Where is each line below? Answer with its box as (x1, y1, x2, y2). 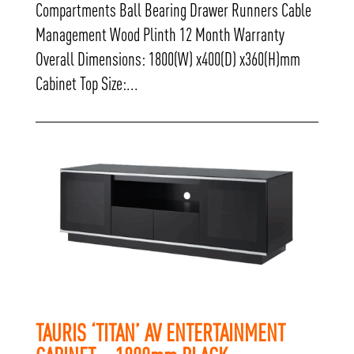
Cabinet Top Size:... (35, 73, 138, 94)
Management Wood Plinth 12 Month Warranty (35, 24, 284, 45)
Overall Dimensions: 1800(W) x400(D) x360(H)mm (35, 48, 300, 70)
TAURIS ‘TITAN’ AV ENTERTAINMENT (35, 318, 285, 346)
